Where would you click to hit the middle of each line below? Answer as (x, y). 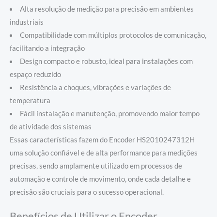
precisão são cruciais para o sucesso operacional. (87, 192)
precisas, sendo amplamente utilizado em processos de (96, 166)
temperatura (30, 100)
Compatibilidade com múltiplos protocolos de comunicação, (113, 35)
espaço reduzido (35, 74)
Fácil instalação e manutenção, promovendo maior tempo (109, 113)
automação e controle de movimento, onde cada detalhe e (100, 179)
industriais (27, 22)
